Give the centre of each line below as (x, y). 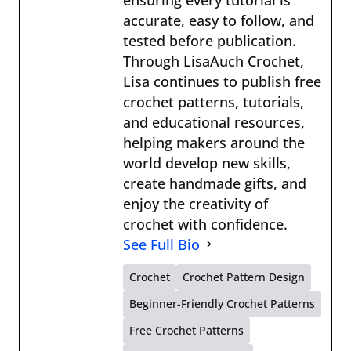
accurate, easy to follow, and (219, 20)
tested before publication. (210, 40)
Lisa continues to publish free (222, 81)
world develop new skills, (207, 163)
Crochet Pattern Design (244, 277)
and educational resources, (214, 122)
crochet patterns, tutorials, (213, 101)
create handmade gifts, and (215, 183)
